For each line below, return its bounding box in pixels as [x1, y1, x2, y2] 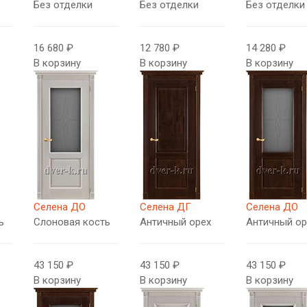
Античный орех [139, 216, 211, 228]
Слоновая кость [34, 216, 111, 228]
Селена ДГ [139, 201, 191, 213]
